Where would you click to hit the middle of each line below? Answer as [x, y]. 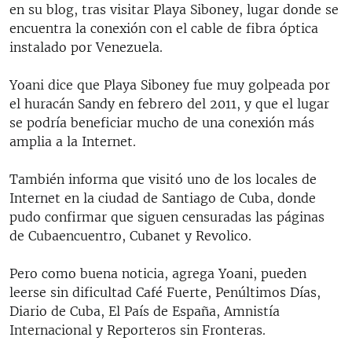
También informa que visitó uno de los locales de [163, 179]
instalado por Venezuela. [86, 47]
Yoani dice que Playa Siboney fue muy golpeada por [170, 84]
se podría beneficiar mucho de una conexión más [162, 122]
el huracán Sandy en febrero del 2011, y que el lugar [169, 103]
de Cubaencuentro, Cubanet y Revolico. [130, 235]
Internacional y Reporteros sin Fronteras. [137, 330]
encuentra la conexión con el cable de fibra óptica [164, 28]
